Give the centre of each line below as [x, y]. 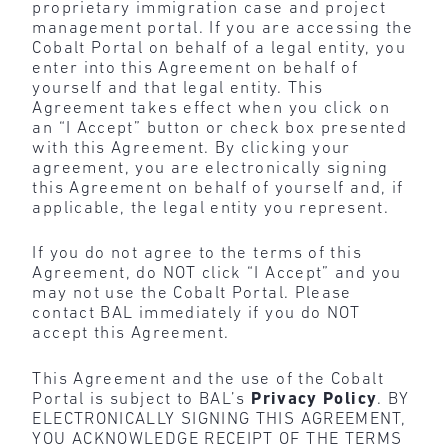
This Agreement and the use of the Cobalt [208, 379]
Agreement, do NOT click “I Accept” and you [217, 273]
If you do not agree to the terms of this [197, 253]
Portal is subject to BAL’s [142, 399]
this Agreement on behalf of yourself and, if [218, 188]
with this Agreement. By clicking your [191, 148]
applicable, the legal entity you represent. [210, 208]
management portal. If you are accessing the [222, 28]
